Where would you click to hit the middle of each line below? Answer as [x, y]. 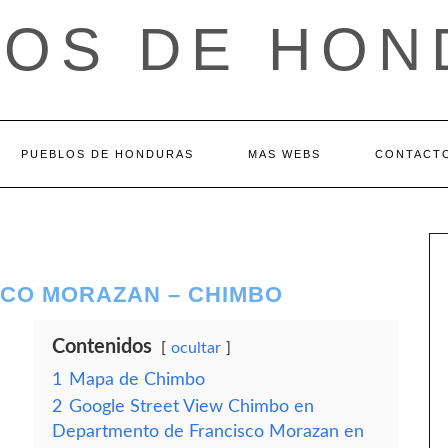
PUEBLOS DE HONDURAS [107, 154]
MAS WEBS [284, 154]
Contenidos [102, 347]
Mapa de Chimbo [137, 379]
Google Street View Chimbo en [191, 406]
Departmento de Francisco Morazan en [208, 431]
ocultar [196, 348]
